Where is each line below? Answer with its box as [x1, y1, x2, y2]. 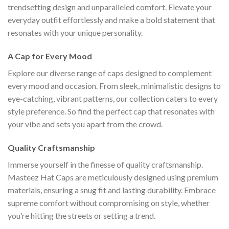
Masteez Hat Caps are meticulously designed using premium [8, 172, 218, 182]
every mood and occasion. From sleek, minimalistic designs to [8, 81, 221, 91]
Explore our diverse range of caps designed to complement [8, 68, 212, 78]
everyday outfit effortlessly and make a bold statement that [8, 15, 215, 25]
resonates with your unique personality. [8, 28, 143, 38]
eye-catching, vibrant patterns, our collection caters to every [8, 94, 218, 104]
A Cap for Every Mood [8, 51, 92, 61]
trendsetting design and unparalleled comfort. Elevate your [8, 2, 212, 12]
